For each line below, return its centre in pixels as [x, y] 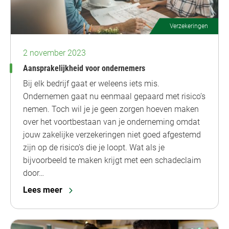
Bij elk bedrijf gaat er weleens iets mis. [91, 84]
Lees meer [43, 190]
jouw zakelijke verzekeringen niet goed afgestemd [112, 135]
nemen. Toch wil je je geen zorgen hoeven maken [111, 109]
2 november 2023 [54, 53]
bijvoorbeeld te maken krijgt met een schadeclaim [112, 161]
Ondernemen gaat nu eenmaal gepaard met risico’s [114, 97]
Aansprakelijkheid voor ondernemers [84, 68]
